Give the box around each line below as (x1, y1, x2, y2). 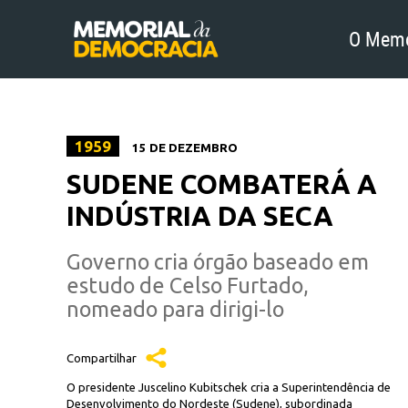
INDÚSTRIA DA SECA (66, 200, 333, 231)
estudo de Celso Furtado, (66, 273, 309, 297)
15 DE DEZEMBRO (129, 141, 238, 155)
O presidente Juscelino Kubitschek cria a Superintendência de (66, 381, 391, 393)
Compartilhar (66, 352, 137, 364)
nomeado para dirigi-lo (66, 297, 284, 321)
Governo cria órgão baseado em (66, 250, 369, 273)
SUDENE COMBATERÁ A (66, 168, 377, 199)
